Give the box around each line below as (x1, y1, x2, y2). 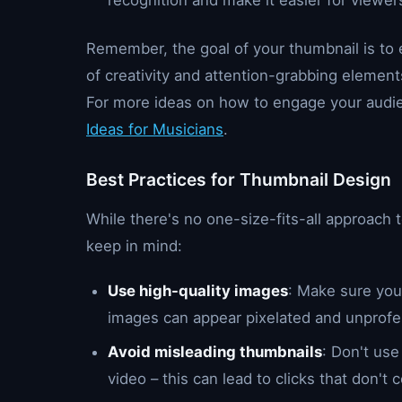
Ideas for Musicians (86, 120, 223, 138)
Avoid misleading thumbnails (108, 343, 322, 361)
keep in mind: (86, 237, 182, 255)
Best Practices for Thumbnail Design (86, 169, 391, 190)
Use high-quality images (108, 282, 288, 300)
